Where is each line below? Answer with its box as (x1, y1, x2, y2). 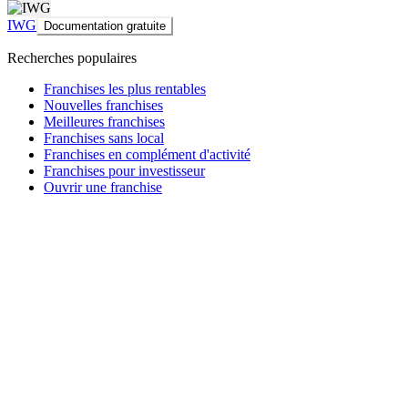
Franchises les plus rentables (44, 81, 206, 97)
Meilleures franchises (44, 114, 165, 130)
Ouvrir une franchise (44, 179, 162, 196)
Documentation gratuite (44, 19, 166, 34)
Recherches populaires (7, 50, 137, 66)
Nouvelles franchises (44, 97, 163, 114)
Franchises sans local (44, 130, 164, 147)
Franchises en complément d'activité (44, 147, 250, 163)
